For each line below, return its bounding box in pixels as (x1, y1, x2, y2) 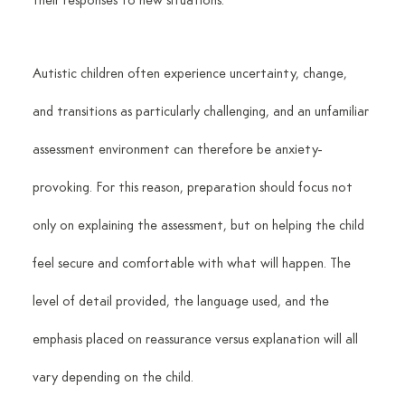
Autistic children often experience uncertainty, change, (32, 66, 351, 81)
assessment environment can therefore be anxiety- (32, 142, 322, 157)
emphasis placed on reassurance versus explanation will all (32, 332, 362, 347)
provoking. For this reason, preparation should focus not (32, 180, 356, 195)
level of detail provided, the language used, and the (32, 294, 333, 309)
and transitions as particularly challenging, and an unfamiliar (32, 104, 372, 119)
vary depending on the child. (32, 370, 193, 385)
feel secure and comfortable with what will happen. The (32, 256, 354, 271)
